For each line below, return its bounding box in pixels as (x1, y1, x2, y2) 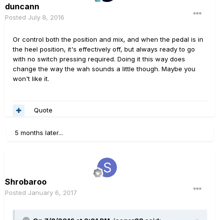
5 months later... (15, 128, 63, 137)
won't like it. (13, 74, 49, 82)
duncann (5, 1, 39, 11)
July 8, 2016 (28, 13, 64, 21)
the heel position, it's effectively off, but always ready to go (13, 45, 195, 53)
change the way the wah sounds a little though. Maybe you (13, 64, 195, 73)
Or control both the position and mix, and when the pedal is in (13, 35, 203, 43)
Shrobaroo (5, 176, 47, 187)
